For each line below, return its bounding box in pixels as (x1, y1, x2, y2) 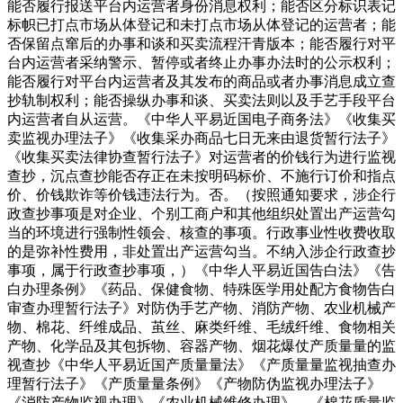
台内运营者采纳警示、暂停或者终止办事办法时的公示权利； (7, 54, 396, 70)
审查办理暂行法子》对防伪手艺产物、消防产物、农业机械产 (7, 300, 396, 316)
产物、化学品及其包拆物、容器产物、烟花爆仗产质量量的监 (7, 337, 396, 354)
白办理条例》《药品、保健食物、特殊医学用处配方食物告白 (7, 281, 396, 297)
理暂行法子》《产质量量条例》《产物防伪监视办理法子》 (7, 375, 381, 391)
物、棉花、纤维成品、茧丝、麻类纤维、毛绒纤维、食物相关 (7, 318, 396, 335)
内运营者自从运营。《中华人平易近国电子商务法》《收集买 (7, 111, 396, 127)
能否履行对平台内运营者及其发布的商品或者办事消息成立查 (7, 73, 396, 89)
